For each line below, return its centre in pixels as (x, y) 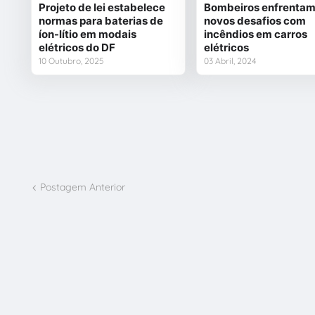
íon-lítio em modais (87, 34)
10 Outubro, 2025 (71, 60)
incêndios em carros (255, 34)
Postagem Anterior (82, 187)
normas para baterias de (101, 20)
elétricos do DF (77, 47)
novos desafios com (255, 20)
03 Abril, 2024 (230, 60)
